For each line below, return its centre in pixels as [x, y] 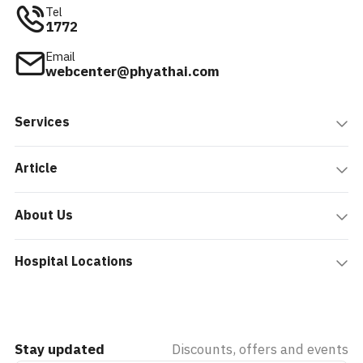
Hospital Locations [74, 262]
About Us [44, 216]
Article [36, 169]
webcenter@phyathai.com [132, 72]
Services [42, 122]
